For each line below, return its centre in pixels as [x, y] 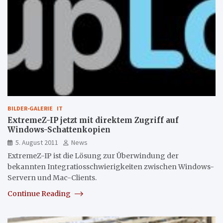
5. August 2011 [37, 142]
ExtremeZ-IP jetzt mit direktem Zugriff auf [93, 120]
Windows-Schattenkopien [59, 129]
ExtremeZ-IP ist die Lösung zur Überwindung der [93, 156]
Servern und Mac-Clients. [52, 177]
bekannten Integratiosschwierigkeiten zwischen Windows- [111, 167]
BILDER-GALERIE [30, 108]
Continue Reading [40, 193]
